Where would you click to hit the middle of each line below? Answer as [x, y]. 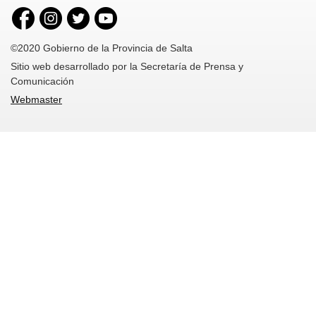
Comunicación [42, 81]
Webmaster [36, 99]
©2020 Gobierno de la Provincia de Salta [102, 48]
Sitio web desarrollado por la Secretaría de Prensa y [127, 66]
